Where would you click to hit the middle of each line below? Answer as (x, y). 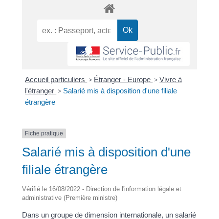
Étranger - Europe (123, 79)
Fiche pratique (44, 133)
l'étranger (41, 90)
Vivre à (171, 79)
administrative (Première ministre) (69, 198)
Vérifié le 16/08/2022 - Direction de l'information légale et (101, 189)
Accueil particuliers (56, 79)
